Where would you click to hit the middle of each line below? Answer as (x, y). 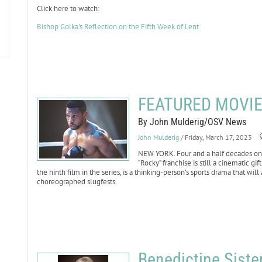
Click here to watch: (68, 8)
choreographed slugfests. (77, 182)
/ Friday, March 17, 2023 (216, 137)
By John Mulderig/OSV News (192, 122)
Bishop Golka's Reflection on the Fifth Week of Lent (118, 27)
